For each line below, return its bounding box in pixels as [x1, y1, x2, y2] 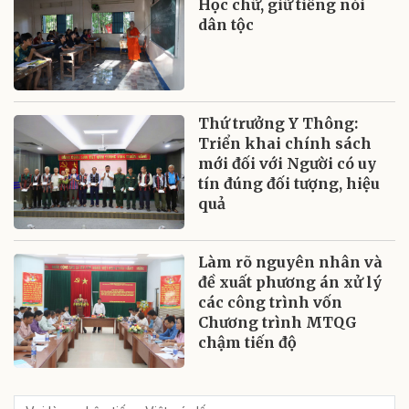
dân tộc [198, 15, 255, 34]
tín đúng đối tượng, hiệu [198, 173, 381, 193]
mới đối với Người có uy [198, 153, 377, 173]
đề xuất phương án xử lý [198, 272, 383, 291]
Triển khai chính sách [198, 133, 372, 152]
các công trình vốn [198, 292, 343, 311]
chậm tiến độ [198, 332, 298, 351]
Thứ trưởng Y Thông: [198, 113, 359, 132]
